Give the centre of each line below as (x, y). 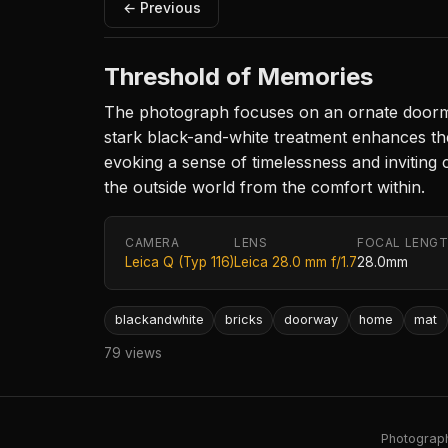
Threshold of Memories (238, 77)
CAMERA (152, 243)
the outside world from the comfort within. (264, 187)
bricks (243, 320)
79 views (133, 352)
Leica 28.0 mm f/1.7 (295, 262)
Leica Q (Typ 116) (179, 262)
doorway (310, 320)
